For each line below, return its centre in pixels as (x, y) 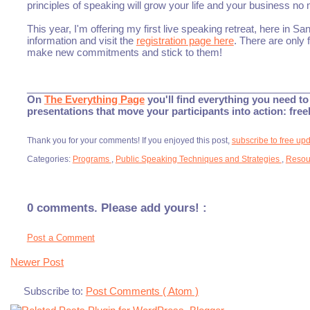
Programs (92, 159)
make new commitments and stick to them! (124, 53)
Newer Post (37, 262)
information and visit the (81, 41)
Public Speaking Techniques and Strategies (198, 159)
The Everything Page (94, 100)
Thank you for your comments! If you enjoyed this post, (129, 141)
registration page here (185, 41)
